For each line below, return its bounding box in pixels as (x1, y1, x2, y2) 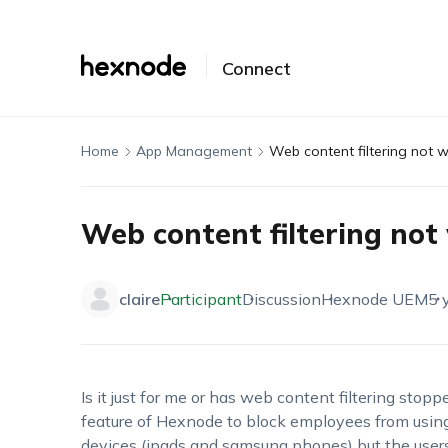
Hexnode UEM (320, 289, 428, 309)
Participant (159, 289, 242, 309)
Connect (221, 57, 291, 80)
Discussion (241, 289, 321, 309)
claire (118, 289, 160, 309)
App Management (135, 142, 252, 160)
